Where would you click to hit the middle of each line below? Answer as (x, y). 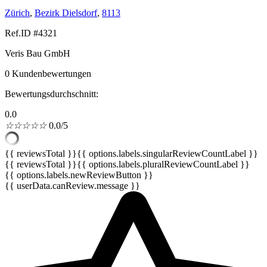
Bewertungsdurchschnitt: (52, 94)
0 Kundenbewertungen (48, 74)
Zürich (17, 13)
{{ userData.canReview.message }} (72, 186)
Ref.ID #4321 (31, 33)
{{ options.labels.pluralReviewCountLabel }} (163, 164)
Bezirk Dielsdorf (66, 13)
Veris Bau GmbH (38, 54)
